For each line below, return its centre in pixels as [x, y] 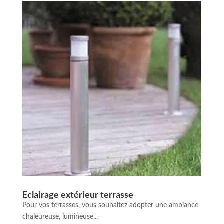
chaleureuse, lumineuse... [60, 217]
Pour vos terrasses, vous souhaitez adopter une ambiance [110, 206]
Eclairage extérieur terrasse [78, 196]
